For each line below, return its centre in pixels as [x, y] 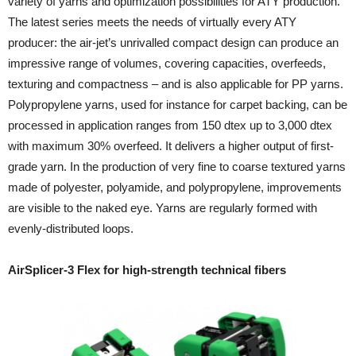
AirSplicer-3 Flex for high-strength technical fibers [147, 270]
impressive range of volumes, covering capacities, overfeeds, [167, 63]
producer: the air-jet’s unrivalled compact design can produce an [173, 43]
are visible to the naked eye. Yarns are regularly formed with [163, 208]
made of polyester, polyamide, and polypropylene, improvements [175, 187]
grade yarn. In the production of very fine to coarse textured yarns [177, 166]
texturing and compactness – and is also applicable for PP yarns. [176, 84]
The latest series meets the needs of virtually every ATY [152, 22]
